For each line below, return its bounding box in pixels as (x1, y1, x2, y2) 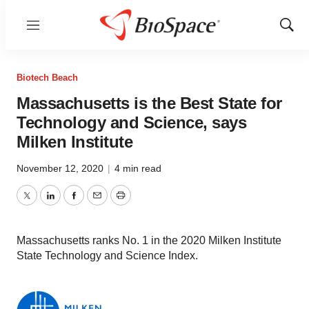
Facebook (72, 197, 122, 210)
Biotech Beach (17, 72, 78, 83)
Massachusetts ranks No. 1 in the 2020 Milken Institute (17, 235, 281, 246)
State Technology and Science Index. (17, 250, 198, 261)
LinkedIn (49, 197, 92, 210)
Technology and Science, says (17, 113, 246, 132)
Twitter (26, 197, 59, 210)
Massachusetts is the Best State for (17, 94, 282, 112)
